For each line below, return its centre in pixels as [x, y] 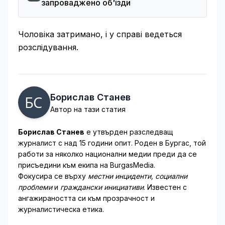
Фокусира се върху [53, 176]
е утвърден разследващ [129, 132]
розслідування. [48, 47]
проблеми [35, 187]
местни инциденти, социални [138, 176]
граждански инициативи [102, 187]
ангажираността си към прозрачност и [86, 198]
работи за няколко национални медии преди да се [107, 154]
